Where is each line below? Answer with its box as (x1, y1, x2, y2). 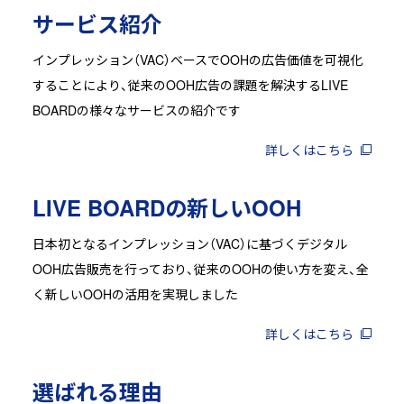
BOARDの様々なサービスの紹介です (32, 100, 241, 119)
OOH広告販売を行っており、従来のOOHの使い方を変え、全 (32, 259, 369, 278)
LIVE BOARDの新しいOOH (32, 191, 301, 223)
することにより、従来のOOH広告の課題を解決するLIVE (32, 75, 348, 94)
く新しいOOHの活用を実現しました (32, 284, 238, 303)
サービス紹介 (32, 7, 162, 39)
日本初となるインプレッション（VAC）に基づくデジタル (32, 234, 347, 252)
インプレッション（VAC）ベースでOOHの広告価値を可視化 (32, 50, 363, 69)
